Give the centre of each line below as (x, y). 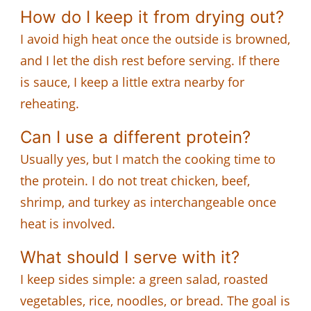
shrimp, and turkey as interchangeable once (148, 202)
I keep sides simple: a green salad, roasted (144, 279)
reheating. (50, 103)
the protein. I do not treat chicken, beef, (135, 180)
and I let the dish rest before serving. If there (150, 60)
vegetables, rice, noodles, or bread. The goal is (155, 300)
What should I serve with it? (130, 257)
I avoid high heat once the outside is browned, (155, 39)
